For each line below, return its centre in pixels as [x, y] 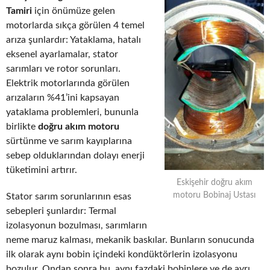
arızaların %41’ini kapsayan [63, 98]
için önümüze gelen [74, 11]
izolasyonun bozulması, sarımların [77, 226]
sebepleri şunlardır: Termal [61, 211]
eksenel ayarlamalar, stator [62, 55]
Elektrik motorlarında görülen [68, 83]
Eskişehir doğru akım [214, 183]
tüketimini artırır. [42, 170]
